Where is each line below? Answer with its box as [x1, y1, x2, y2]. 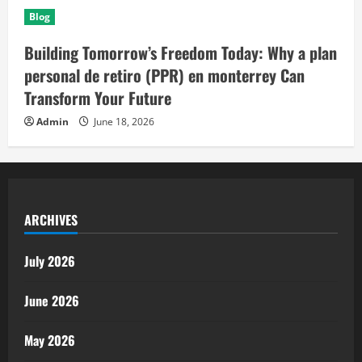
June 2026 [24, 291, 79, 310]
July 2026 [24, 251, 75, 271]
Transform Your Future [24, 86, 171, 110]
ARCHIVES [24, 210, 78, 229]
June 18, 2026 [91, 115, 154, 128]
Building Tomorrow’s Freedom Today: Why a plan [24, 40, 337, 65]
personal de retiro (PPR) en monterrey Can [24, 63, 305, 87]
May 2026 [24, 330, 75, 350]
